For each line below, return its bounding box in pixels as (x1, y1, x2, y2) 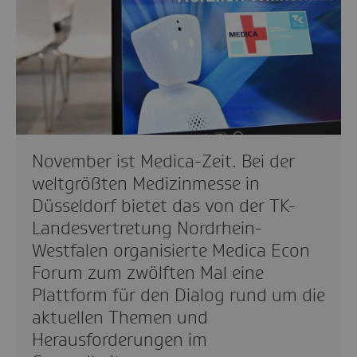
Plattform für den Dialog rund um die (32, 283, 325, 307)
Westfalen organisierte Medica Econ (32, 238, 310, 262)
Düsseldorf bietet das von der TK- (32, 194, 296, 218)
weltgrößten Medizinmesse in (32, 171, 260, 195)
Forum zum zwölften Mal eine (32, 261, 264, 284)
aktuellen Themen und (32, 305, 208, 329)
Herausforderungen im (32, 328, 207, 351)
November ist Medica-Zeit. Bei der (32, 149, 295, 173)
